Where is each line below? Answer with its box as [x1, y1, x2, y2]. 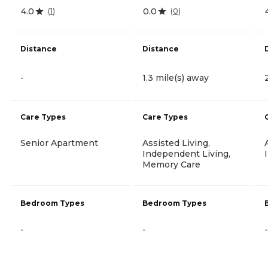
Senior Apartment [20, 137, 98, 148]
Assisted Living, [142, 137, 210, 148]
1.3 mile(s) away [142, 72, 209, 83]
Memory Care [142, 159, 200, 170]
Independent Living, [142, 148, 230, 159]
